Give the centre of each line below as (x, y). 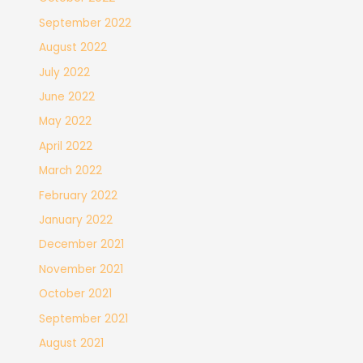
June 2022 (67, 97)
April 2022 (66, 146)
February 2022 (79, 195)
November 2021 (81, 269)
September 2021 (84, 318)
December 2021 (82, 245)
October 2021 (76, 294)
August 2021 (72, 344)
